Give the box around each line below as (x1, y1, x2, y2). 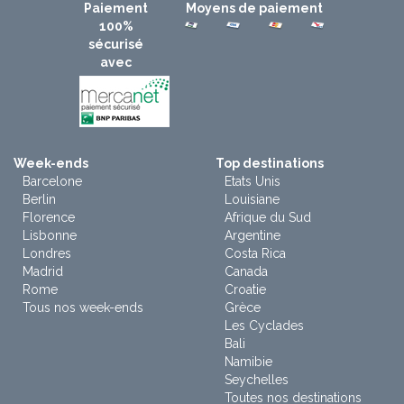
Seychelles (225, 372, 289, 388)
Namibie (225, 354, 272, 370)
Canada (225, 264, 268, 280)
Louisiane (225, 192, 280, 207)
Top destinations (216, 156, 324, 171)
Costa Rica (225, 246, 286, 262)
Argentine (225, 228, 280, 243)
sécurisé (88, 37, 144, 52)
